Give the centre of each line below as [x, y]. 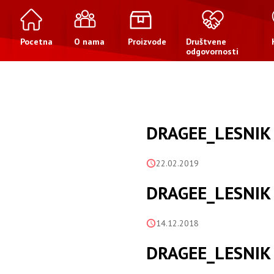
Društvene [206, 42]
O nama [89, 42]
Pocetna [36, 42]
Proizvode [147, 42]
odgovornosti [212, 51]
